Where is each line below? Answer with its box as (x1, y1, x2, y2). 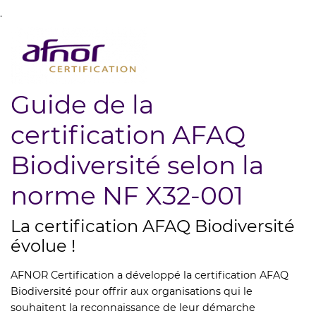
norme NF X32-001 (11, 180, 243, 212)
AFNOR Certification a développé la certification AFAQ (11, 269, 288, 282)
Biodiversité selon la (11, 150, 264, 181)
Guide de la (11, 89, 154, 121)
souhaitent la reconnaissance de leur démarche (11, 301, 255, 315)
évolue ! (11, 236, 75, 257)
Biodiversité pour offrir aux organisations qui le (11, 285, 253, 298)
